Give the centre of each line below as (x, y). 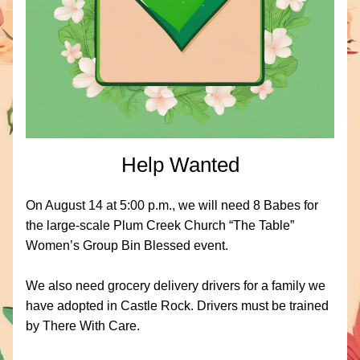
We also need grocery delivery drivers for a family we (176, 286)
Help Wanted (180, 165)
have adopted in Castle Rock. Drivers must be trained (177, 306)
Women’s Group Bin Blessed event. (129, 245)
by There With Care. (83, 326)
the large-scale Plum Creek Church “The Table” (160, 225)
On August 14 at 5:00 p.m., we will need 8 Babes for (172, 205)
